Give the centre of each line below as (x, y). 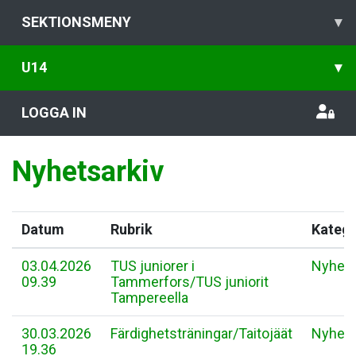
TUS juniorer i (153, 266)
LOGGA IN (54, 112)
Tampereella (149, 298)
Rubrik (132, 229)
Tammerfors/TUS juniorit (190, 282)
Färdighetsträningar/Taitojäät (201, 333)
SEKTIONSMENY (76, 22)
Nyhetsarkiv (88, 172)
